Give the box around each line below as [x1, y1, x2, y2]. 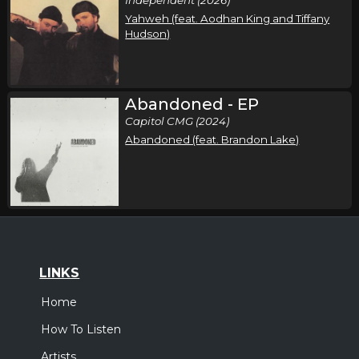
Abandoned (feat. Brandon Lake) [125, 133, 300, 147]
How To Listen [41, 322, 122, 337]
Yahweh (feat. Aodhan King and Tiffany [125, 11, 330, 25]
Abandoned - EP [125, 95, 260, 115]
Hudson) [125, 26, 171, 40]
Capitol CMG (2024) [125, 115, 230, 128]
